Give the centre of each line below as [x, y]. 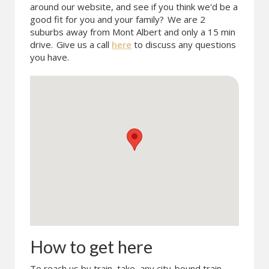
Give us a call [83, 44]
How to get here [91, 246]
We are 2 [186, 19]
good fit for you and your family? [98, 19]
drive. [41, 44]
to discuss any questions [184, 44]
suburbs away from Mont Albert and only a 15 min [133, 32]
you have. [50, 57]
